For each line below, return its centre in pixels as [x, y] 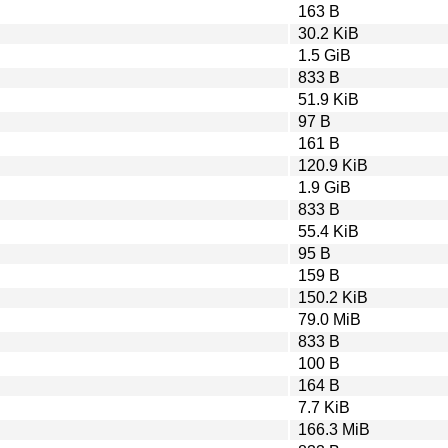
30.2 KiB [328, 33]
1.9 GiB [324, 187]
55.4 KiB [328, 231]
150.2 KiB [333, 297]
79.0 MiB [329, 319]
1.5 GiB [324, 55]
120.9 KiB [333, 165]
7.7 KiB [324, 407]
